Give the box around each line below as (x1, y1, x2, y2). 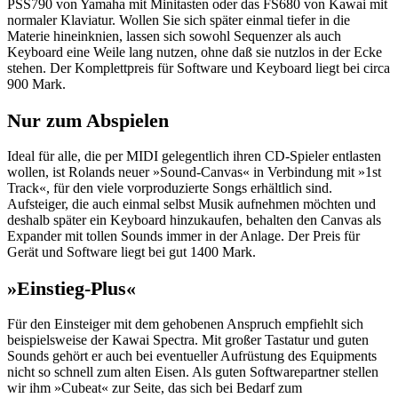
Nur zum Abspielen (7, 108, 169, 131)
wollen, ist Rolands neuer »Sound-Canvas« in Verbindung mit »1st (7, 164, 381, 180)
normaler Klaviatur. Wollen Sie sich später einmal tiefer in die (7, 12, 350, 28)
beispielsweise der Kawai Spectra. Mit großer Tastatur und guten (7, 332, 369, 348)
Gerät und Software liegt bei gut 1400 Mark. (7, 244, 256, 260)
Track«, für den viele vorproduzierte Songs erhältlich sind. (7, 180, 332, 196)
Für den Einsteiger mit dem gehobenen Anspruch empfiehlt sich (7, 316, 363, 332)
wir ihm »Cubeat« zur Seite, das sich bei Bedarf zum (7, 380, 302, 396)
